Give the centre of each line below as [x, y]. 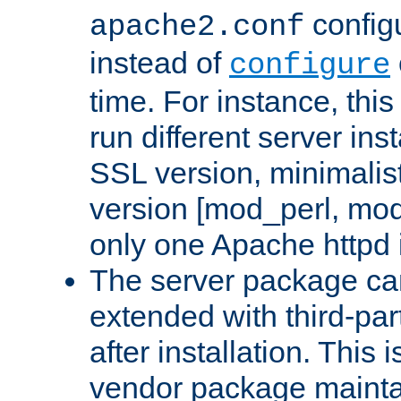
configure [310, 65]
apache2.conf [197, 26]
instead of [159, 62]
